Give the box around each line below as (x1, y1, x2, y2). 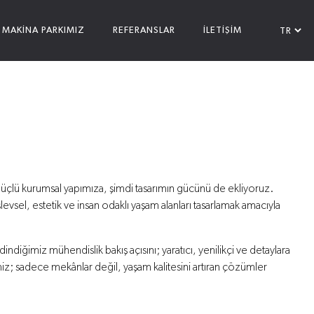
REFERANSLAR (113, 26, 175, 35)
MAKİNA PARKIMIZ (2, 26, 85, 35)
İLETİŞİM (203, 26, 242, 35)
